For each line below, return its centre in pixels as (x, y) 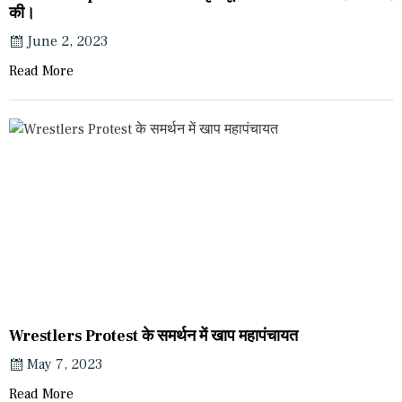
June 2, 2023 (67, 42)
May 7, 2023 (65, 365)
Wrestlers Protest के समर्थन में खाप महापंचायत (153, 336)
